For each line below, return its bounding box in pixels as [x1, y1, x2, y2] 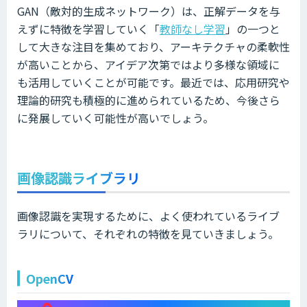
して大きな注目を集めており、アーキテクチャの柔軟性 [17, 38, 290, 55]
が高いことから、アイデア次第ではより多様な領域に [17, 56, 280, 73]
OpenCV [26, 269, 73, 287]
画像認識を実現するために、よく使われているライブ [17, 207, 280, 224]
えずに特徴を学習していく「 [17, 20, 160, 37]
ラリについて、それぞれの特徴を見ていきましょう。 [17, 225, 279, 242]
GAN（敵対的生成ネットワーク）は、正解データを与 [17, 2, 280, 19]
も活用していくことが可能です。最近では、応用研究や [17, 73, 290, 90]
